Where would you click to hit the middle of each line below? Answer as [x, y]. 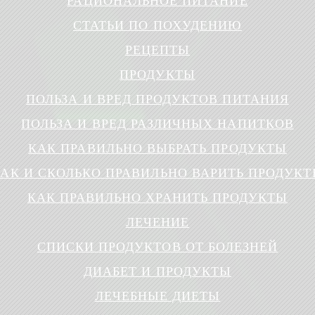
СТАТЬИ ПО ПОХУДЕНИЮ [157, 25]
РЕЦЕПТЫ [157, 50]
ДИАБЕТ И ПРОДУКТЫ [157, 271]
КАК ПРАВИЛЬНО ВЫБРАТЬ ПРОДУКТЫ [157, 148]
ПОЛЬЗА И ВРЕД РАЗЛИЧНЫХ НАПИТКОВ [157, 124]
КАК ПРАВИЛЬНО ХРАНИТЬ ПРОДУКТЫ [157, 198]
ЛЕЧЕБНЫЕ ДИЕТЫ [157, 296]
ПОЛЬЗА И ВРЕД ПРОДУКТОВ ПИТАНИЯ [157, 99]
